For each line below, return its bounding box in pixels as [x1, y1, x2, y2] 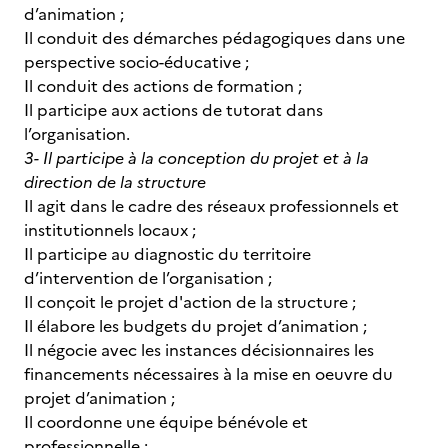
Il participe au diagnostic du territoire [24, 242, 311, 266]
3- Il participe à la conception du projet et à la [24, 146, 369, 170]
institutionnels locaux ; [24, 218, 196, 242]
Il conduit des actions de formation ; [24, 74, 302, 98]
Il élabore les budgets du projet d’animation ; [24, 314, 367, 338]
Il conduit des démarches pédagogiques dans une [24, 26, 405, 50]
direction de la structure [24, 170, 206, 194]
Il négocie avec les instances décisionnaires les [24, 338, 374, 362]
